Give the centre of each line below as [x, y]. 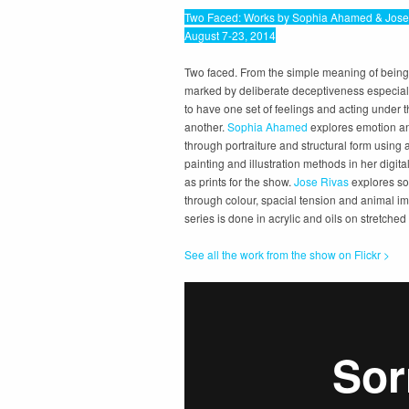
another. [206, 126]
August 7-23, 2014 [230, 35]
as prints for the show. [239, 181]
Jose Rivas [321, 181]
